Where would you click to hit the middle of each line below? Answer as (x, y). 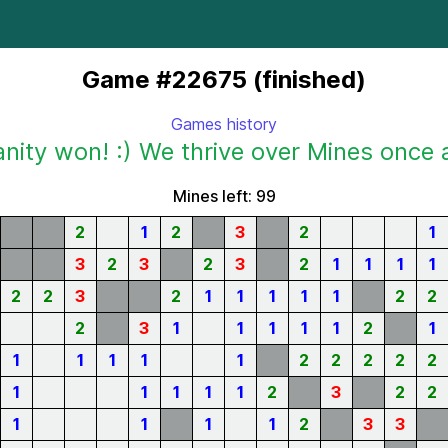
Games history (224, 124)
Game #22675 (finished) (224, 79)
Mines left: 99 (224, 196)
